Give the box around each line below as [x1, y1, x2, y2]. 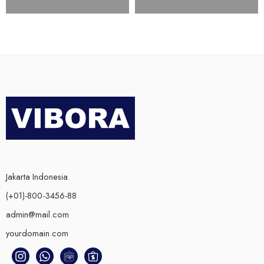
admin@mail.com [6, 208, 69, 221]
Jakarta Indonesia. [6, 170, 70, 183]
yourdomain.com [6, 227, 68, 240]
